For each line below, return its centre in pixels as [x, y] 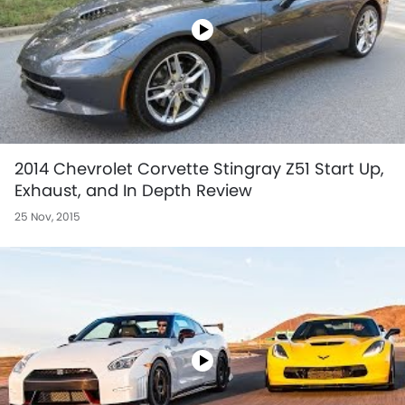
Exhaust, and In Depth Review [133, 190]
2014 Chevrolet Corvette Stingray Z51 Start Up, [199, 168]
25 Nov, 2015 [47, 216]
